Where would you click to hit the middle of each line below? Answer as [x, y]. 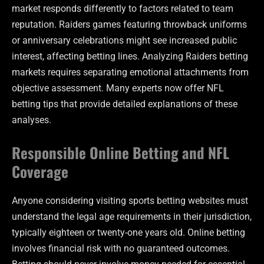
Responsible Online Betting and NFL [121, 153]
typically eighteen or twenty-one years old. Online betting [128, 233]
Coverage [40, 171]
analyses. [32, 120]
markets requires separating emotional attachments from [130, 72]
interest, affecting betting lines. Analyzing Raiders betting [130, 57]
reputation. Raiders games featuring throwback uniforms [129, 25]
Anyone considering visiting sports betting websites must [130, 201]
